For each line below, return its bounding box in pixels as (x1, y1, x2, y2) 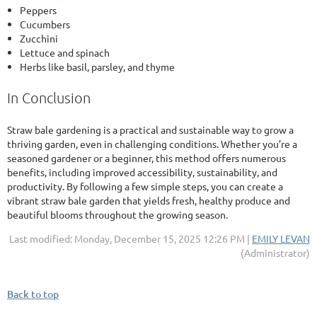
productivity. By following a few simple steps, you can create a (7, 180, 283, 193)
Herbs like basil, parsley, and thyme (20, 60, 175, 74)
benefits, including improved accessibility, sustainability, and (7, 166, 277, 179)
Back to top (7, 287, 59, 301)
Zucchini (20, 32, 58, 45)
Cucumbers (20, 18, 70, 31)
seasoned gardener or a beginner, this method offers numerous (7, 151, 286, 165)
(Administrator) (241, 246, 310, 260)
